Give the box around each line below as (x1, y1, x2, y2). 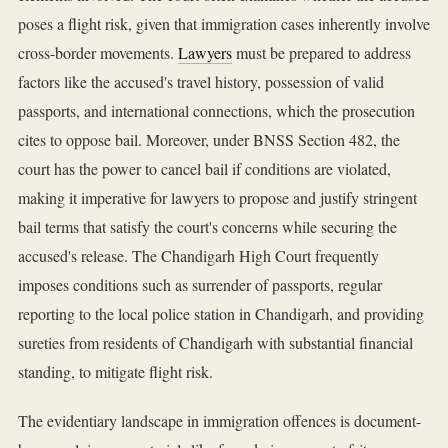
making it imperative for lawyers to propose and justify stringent (18, 187, 417, 209)
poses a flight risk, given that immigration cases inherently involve (18, 13, 430, 35)
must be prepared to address (232, 42, 411, 64)
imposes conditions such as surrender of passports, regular (18, 274, 382, 296)
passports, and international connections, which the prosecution (18, 100, 415, 122)
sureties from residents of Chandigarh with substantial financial (18, 332, 413, 354)
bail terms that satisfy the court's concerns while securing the (18, 216, 397, 238)
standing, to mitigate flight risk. (18, 361, 213, 383)
